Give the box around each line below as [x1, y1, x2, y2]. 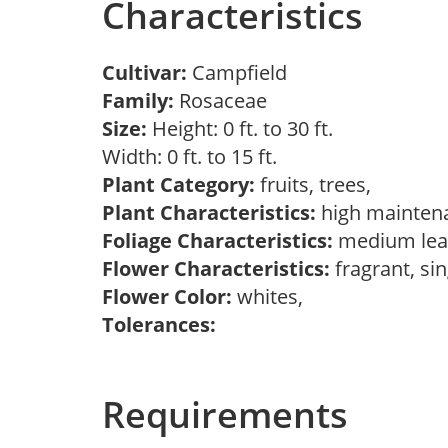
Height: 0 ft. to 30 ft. [147, 115, 333, 142]
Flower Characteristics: [102, 255, 330, 282]
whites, [232, 283, 313, 310]
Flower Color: [102, 283, 232, 310]
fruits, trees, [255, 171, 381, 198]
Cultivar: [102, 59, 192, 86]
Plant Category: [102, 171, 255, 198]
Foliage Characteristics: [102, 227, 333, 254]
